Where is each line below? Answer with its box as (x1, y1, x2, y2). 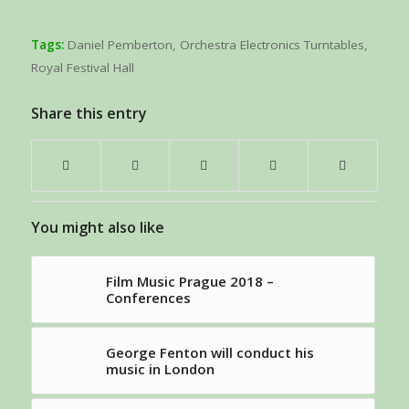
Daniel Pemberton (67, 37, 173, 54)
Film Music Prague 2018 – (105, 272, 274, 291)
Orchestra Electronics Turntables (179, 37, 364, 54)
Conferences (105, 288, 191, 308)
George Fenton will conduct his (105, 343, 314, 362)
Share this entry (30, 103, 147, 124)
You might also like (30, 217, 164, 238)
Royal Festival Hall (30, 59, 134, 77)
